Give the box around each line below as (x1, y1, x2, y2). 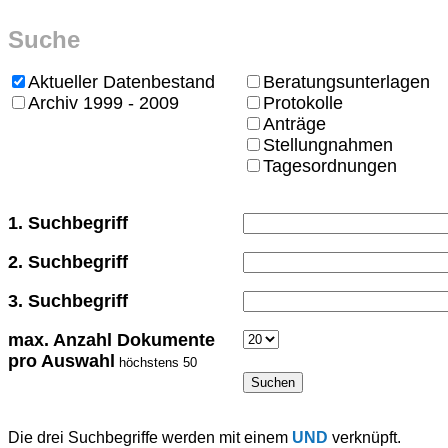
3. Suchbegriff (8, 291, 128, 311)
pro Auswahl (8, 351, 115, 371)
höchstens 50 (119, 355, 197, 370)
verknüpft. (328, 429, 401, 446)
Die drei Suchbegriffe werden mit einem (8, 429, 292, 446)
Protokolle (263, 93, 343, 113)
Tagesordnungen (263, 156, 397, 176)
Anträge (263, 114, 326, 134)
